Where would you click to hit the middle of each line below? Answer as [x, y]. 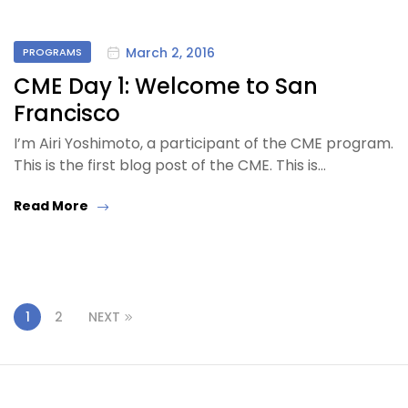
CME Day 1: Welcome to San [166, 87]
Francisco [67, 114]
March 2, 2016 [170, 52]
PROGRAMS [52, 52]
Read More [51, 206]
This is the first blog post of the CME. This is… [170, 166]
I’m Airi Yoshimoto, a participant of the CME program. [204, 144]
